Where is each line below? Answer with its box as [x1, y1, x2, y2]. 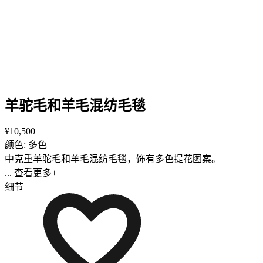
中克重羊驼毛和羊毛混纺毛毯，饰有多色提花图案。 [5, 153, 221, 164]
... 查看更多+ [5, 167, 57, 178]
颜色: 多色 [5, 139, 47, 150]
